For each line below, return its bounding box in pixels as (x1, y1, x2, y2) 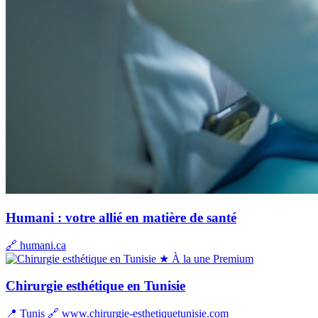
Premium (213, 252, 253, 265)
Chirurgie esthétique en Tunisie (6, 278, 185, 294)
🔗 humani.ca (6, 238, 66, 251)
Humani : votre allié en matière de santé (6, 209, 236, 225)
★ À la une (159, 252, 210, 265)
